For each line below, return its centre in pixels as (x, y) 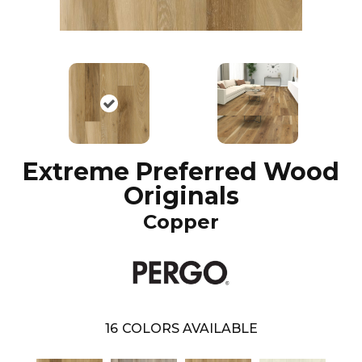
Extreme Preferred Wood (181, 172)
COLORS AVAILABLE (189, 328)
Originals (181, 196)
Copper (181, 222)
